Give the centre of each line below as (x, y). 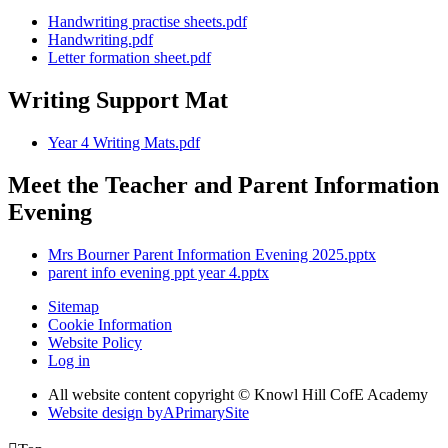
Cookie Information (110, 324)
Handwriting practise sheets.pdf (147, 22)
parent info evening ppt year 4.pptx (158, 272)
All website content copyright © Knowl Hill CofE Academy (238, 394)
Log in (69, 360)
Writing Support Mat (118, 100)
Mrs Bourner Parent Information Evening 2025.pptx (212, 254)
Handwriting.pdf (100, 40)
